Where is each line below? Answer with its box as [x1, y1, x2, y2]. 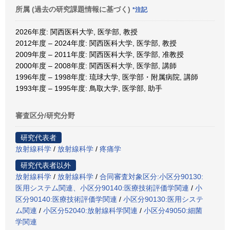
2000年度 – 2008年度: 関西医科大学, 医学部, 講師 [15, 62, 177, 70]
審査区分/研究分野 [15, 111, 75, 120]
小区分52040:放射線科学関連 [43, 206, 138, 215]
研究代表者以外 [21, 161, 71, 169]
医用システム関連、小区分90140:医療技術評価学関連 [15, 184, 189, 192]
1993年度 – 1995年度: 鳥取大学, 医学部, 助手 [15, 84, 162, 92]
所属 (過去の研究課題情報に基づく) [15, 5, 132, 13]
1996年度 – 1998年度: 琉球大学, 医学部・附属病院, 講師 [15, 73, 198, 81]
